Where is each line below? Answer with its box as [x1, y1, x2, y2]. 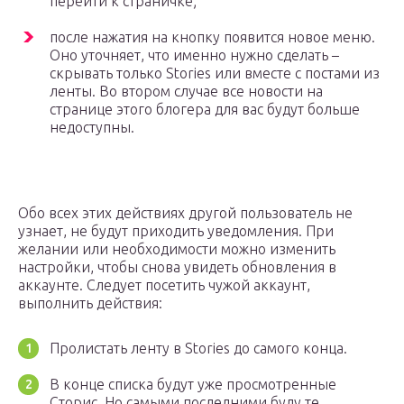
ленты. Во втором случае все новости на [50, 83, 323, 100]
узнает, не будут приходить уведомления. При [18, 223, 334, 240]
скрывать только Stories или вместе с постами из [50, 65, 380, 82]
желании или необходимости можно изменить [18, 241, 335, 258]
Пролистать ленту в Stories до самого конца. [50, 340, 347, 357]
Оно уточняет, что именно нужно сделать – [50, 47, 339, 64]
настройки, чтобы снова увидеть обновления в [18, 259, 336, 276]
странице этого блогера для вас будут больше [50, 101, 360, 118]
